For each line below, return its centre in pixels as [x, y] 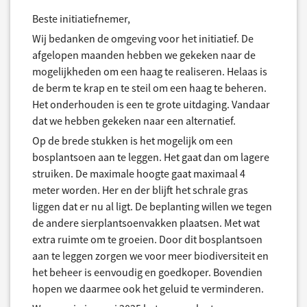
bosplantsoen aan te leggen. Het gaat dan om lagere [151, 157]
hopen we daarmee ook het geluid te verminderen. [148, 289]
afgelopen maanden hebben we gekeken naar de [144, 55]
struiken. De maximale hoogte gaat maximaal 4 [139, 174]
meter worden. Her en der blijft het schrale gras [140, 190]
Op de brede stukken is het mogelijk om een [133, 141]
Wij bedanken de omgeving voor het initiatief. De [143, 39]
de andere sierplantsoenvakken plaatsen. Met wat [146, 223]
